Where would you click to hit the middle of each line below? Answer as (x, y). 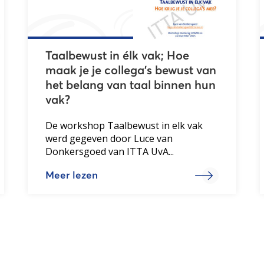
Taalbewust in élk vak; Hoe (118, 56)
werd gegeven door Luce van (109, 138)
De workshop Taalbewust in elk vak (124, 125)
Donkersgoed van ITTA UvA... (110, 151)
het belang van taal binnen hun (131, 85)
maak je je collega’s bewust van (131, 70)
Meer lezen (72, 176)
